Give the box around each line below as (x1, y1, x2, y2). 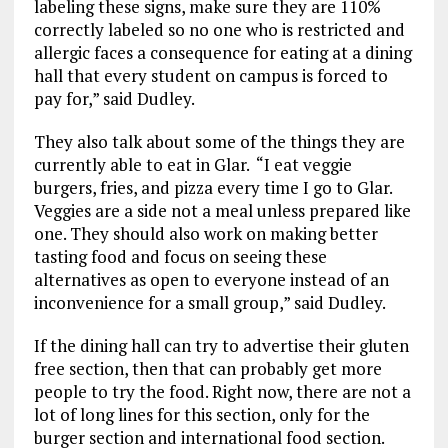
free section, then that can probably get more (33, 356, 382, 380)
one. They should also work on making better (33, 221, 378, 245)
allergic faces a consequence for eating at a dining (33, 40, 412, 64)
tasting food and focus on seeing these (33, 244, 327, 268)
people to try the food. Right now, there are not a (33, 379, 411, 403)
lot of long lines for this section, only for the (33, 402, 370, 426)
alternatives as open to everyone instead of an (33, 267, 389, 291)
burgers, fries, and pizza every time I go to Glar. (33, 175, 392, 199)
